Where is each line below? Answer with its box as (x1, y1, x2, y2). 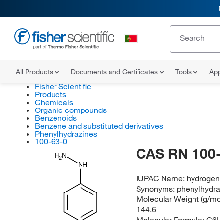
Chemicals (34, 97, 73, 107)
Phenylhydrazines (34, 129, 97, 138)
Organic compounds (34, 105, 107, 115)
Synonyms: (136, 184, 177, 193)
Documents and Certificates (71, 67, 160, 76)
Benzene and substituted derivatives (34, 121, 163, 131)
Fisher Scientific (34, 82, 91, 91)
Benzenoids (34, 113, 77, 123)
